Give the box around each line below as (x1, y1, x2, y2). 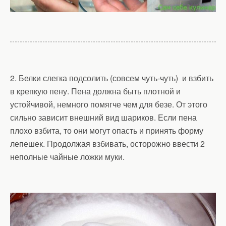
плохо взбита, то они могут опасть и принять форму (10, 124, 203, 136)
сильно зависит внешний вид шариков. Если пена (10, 111, 197, 123)
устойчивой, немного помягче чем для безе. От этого (10, 98, 207, 110)
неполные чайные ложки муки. (10, 150, 125, 162)
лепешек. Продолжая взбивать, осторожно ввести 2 (10, 137, 205, 149)
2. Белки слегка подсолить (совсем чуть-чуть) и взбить (10, 72, 215, 84)
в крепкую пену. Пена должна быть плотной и (10, 85, 181, 97)
